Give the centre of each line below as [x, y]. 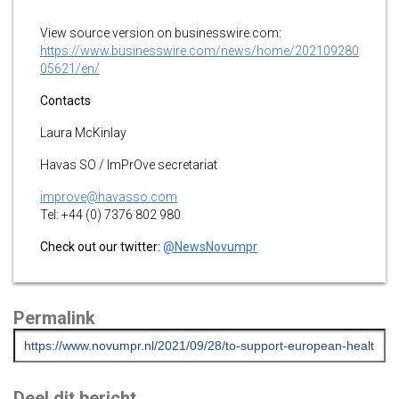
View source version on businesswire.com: [161, 33]
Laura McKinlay [83, 132]
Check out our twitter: [102, 246]
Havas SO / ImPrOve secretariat [129, 164]
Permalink [54, 318]
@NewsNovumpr [210, 246]
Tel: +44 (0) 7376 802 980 [110, 214]
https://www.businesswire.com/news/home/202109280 [199, 50]
